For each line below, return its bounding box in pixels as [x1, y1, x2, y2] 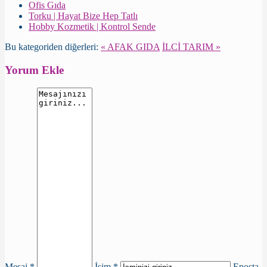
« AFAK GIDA [101, 41, 160, 52]
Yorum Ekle [5, 63, 64, 76]
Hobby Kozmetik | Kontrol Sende [29, 21, 156, 32]
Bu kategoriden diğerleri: [5, 41, 98, 52]
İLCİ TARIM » [162, 41, 221, 52]
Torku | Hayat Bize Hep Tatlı [29, 10, 138, 21]
